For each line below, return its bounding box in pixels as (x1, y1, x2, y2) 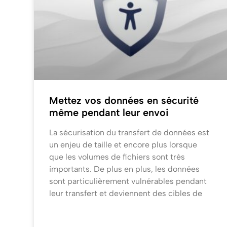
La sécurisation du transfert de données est (49, 128, 210, 138)
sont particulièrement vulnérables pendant (49, 176, 207, 186)
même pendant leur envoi (49, 106, 169, 119)
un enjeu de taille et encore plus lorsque (49, 140, 198, 150)
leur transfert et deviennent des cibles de (49, 188, 203, 199)
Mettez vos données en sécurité (49, 94, 199, 107)
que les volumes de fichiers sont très (49, 152, 185, 162)
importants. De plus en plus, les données (49, 164, 200, 174)
